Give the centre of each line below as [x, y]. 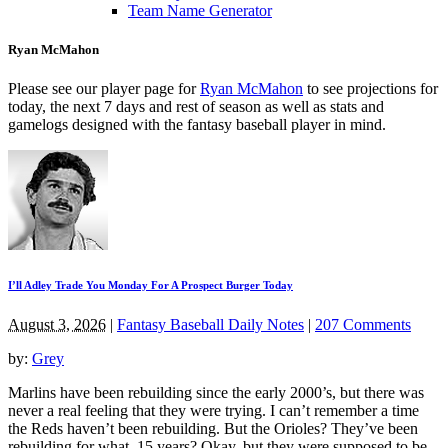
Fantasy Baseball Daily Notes [210, 324]
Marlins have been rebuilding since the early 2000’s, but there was [216, 392]
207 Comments [363, 324]
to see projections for [370, 89]
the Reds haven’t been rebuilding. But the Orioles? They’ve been [213, 428]
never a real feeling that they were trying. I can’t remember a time [213, 410]
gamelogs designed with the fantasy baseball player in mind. [197, 125]
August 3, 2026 [57, 324]
